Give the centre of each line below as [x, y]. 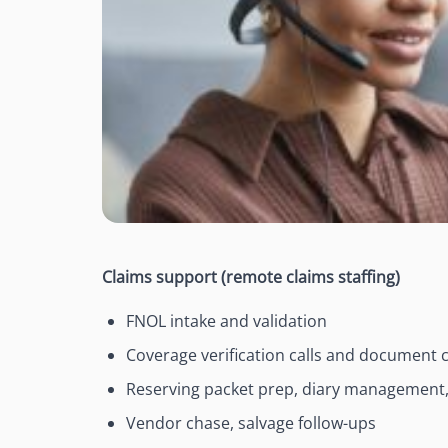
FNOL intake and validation [226, 321]
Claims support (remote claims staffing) [251, 277]
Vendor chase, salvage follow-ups [251, 423]
